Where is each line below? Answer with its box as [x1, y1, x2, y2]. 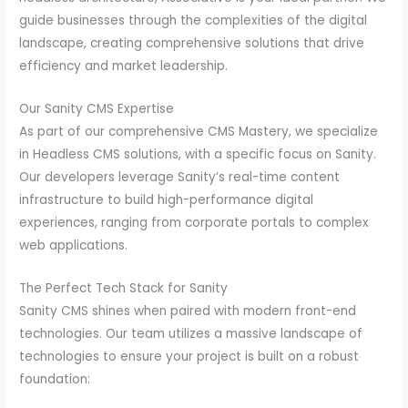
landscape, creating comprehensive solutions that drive [19, 34, 365, 52]
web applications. [19, 236, 128, 254]
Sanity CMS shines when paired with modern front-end [19, 301, 357, 320]
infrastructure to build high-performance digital [19, 190, 314, 209]
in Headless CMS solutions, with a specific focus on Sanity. [19, 145, 377, 163]
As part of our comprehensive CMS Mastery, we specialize [19, 122, 379, 140]
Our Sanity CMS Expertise [19, 99, 175, 117]
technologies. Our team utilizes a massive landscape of [19, 324, 363, 342]
